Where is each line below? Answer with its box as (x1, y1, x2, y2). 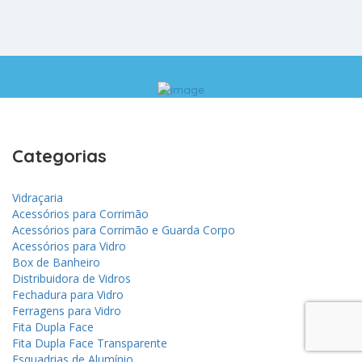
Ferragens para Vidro (12, 302, 121, 318)
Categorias (12, 144, 107, 167)
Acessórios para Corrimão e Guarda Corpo (12, 221, 235, 238)
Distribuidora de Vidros (12, 270, 131, 286)
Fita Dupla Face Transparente (12, 335, 167, 351)
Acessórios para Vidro (12, 238, 126, 254)
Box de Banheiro (12, 254, 100, 270)
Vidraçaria (12, 189, 63, 205)
